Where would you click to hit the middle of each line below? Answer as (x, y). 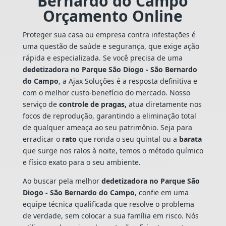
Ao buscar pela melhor (62, 181)
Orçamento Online (113, 16)
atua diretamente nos (164, 104)
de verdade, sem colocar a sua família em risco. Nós (110, 215)
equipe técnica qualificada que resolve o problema (108, 204)
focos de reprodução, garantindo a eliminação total (109, 116)
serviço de (41, 104)
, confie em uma (161, 192)
